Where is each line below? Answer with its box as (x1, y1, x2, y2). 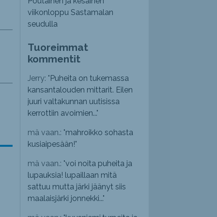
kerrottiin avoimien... (28, 108, 97, 118)
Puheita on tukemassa (50, 74, 129, 83)
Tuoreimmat (28, 41, 89, 54)
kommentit (28, 53, 81, 65)
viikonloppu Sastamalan (28, 8, 114, 17)
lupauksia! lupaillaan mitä (28, 170, 117, 180)
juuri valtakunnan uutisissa (28, 97, 120, 107)
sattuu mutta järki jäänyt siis (28, 182, 126, 192)
